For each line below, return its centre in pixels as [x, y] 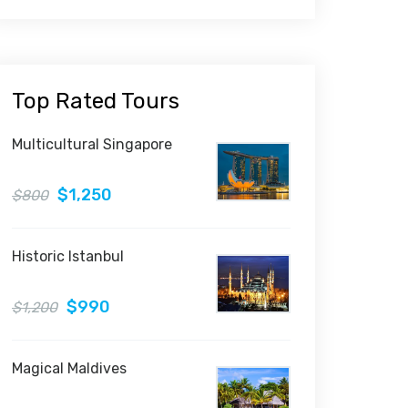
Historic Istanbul [68, 256]
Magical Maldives [69, 368]
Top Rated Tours [96, 101]
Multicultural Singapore [92, 144]
